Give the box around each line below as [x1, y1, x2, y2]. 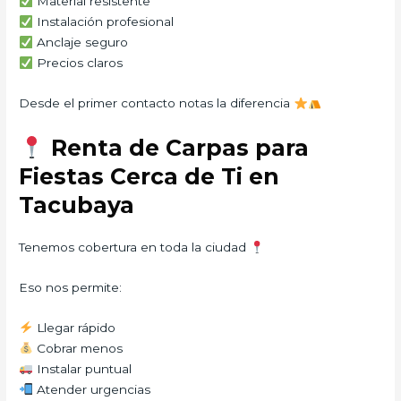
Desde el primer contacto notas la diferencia [19, 96, 294, 111]
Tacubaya [19, 192, 135, 219]
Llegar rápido [32, 320, 115, 335]
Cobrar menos [32, 340, 123, 355]
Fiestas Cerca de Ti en [19, 163, 280, 191]
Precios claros [32, 55, 123, 71]
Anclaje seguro [32, 35, 128, 50]
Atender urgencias [32, 381, 150, 397]
